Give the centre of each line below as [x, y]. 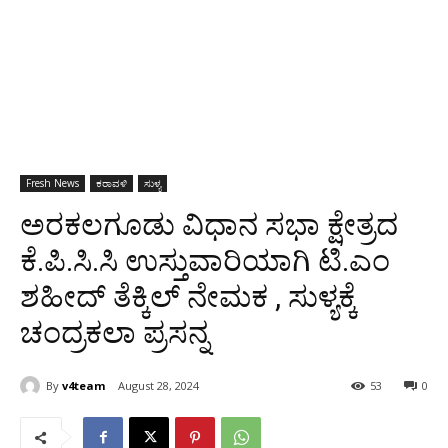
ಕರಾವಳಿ [111, 183]
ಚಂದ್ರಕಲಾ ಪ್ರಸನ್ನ [114, 333]
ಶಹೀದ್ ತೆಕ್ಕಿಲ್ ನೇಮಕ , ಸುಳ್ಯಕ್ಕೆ [188, 297]
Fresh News [52, 183]
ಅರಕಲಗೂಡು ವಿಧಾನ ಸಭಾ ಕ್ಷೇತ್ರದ [209, 225]
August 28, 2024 [158, 386]
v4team [83, 385]
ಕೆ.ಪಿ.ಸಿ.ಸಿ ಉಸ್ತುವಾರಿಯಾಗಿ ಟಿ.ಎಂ [205, 261]
